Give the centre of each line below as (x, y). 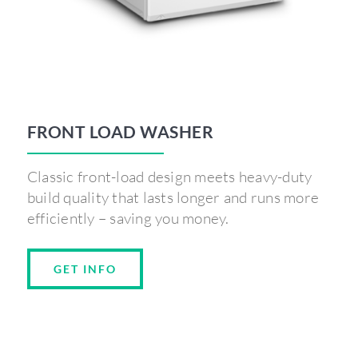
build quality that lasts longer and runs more (173, 198)
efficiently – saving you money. (128, 219)
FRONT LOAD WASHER (120, 132)
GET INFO (85, 269)
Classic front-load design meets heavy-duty (169, 177)
